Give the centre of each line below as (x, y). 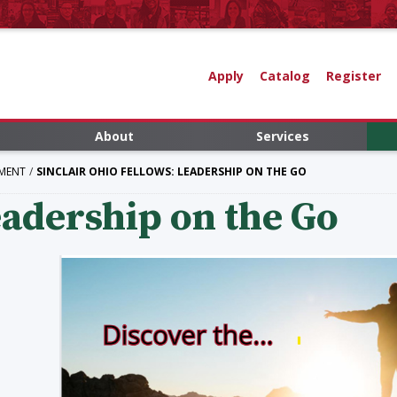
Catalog (284, 75)
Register (353, 75)
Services (283, 136)
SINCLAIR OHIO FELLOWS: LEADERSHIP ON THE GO (171, 171)
